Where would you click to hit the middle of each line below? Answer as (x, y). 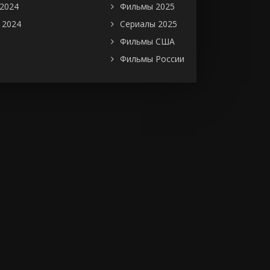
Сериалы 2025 (149, 24)
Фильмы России (152, 58)
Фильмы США (147, 41)
